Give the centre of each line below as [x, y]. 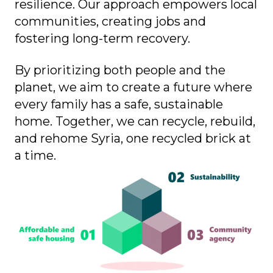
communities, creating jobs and [110, 22]
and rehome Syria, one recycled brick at [133, 139]
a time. [35, 156]
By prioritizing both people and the [120, 70]
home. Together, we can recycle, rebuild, [135, 122]
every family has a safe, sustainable [119, 105]
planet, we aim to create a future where [133, 87]
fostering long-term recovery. [102, 39]
